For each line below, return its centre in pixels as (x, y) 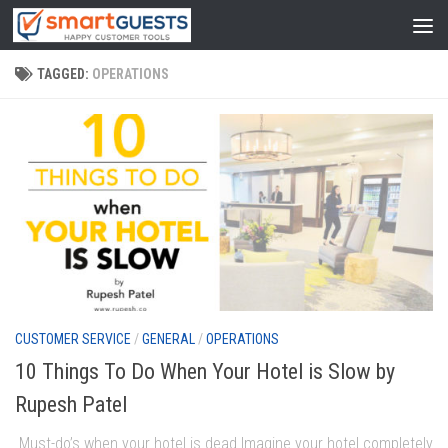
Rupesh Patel (71, 405)
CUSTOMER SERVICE (73, 338)
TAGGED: (64, 74)
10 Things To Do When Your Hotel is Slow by (205, 372)
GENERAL (168, 338)
